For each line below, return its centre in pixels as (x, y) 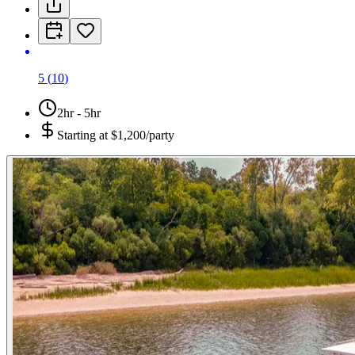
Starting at (84, 136)
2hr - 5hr (79, 113)
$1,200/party (143, 136)
